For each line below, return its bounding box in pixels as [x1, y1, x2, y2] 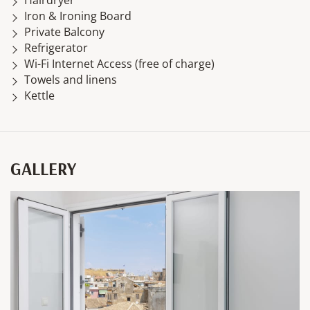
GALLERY [10, 157, 76, 179]
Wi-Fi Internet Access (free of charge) [24, 55, 215, 71]
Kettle [24, 87, 55, 103]
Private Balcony [24, 24, 104, 39]
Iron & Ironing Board [24, 8, 131, 24]
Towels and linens [24, 71, 117, 87]
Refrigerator [24, 39, 88, 55]
